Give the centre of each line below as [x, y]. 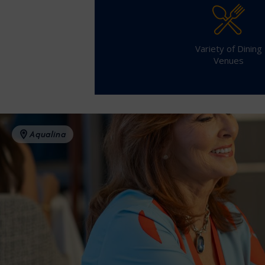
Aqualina [48, 134]
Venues [229, 61]
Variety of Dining [229, 49]
